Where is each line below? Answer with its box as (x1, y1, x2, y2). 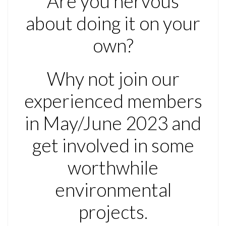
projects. (78, 201, 148, 223)
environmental (54, 179, 172, 201)
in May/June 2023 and (25, 112, 201, 134)
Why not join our (46, 68, 180, 90)
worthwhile (68, 156, 158, 179)
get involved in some (32, 134, 194, 156)
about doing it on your (26, 12, 200, 34)
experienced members (24, 90, 202, 112)
